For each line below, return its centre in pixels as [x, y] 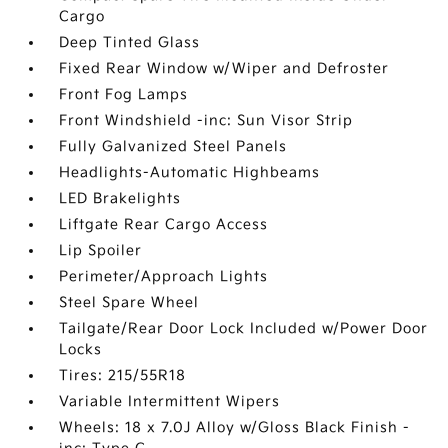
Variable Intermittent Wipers [170, 401]
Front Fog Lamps [124, 94]
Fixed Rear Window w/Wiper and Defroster [224, 68]
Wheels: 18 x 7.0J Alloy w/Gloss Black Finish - [235, 427]
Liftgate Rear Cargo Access [164, 224]
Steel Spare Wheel [129, 302]
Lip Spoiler [101, 250]
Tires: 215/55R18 [123, 375]
